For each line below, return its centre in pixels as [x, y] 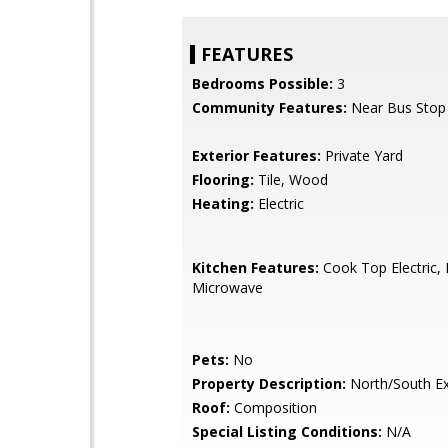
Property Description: [269, 383]
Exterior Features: [256, 155]
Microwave [227, 287]
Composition [273, 407]
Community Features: [269, 107]
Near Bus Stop [396, 107]
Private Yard [362, 155]
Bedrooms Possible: [262, 83]
